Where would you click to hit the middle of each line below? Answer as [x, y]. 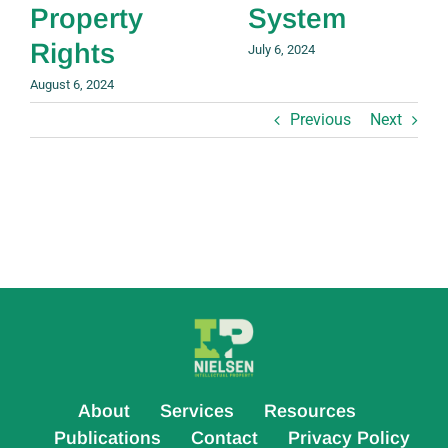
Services [196, 411]
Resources [309, 411]
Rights [72, 54]
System [297, 19]
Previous [320, 119]
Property [86, 19]
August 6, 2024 [72, 85]
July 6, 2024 [281, 50]
